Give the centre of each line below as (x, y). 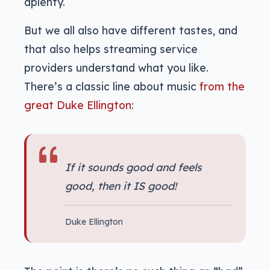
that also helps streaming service (111, 49)
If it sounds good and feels (133, 167)
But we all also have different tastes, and (131, 30)
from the (222, 86)
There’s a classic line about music (112, 86)
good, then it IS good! (121, 186)
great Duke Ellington (78, 105)
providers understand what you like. (116, 68)
